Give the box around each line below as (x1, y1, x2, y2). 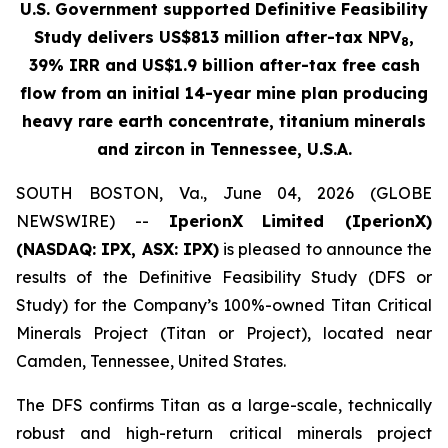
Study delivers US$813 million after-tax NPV (34, 27, 401, 47)
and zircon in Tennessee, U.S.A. (96, 139, 352, 159)
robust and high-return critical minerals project (16, 423, 432, 443)
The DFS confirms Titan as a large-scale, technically (16, 395, 432, 415)
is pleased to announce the (218, 239, 432, 259)
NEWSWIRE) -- (16, 211, 169, 231)
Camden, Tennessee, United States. (16, 351, 286, 371)
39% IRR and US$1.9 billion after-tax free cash (28, 55, 420, 75)
